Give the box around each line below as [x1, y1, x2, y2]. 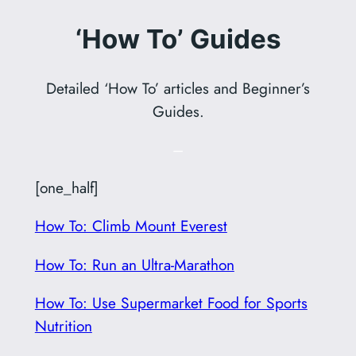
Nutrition [34, 314, 92, 337]
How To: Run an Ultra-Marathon [34, 253, 234, 276]
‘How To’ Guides [75, 23, 281, 56]
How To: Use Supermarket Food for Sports [34, 291, 308, 314]
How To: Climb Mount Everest [34, 215, 227, 238]
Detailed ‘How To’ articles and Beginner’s [46, 76, 310, 99]
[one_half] [34, 176, 99, 199]
